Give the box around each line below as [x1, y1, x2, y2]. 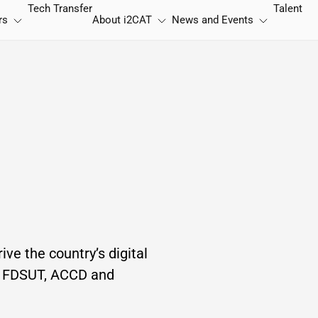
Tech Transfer [28, 2, 92, 15]
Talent [273, 2, 302, 15]
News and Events [172, 13, 253, 26]
